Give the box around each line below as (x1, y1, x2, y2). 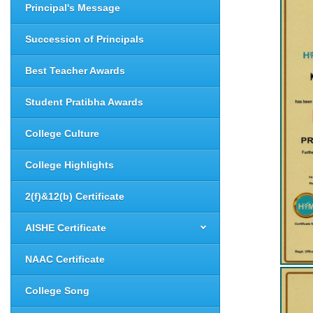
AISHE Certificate (25, 222, 106, 233)
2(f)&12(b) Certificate (25, 191, 124, 202)
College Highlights (25, 159, 114, 170)
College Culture (25, 128, 99, 139)
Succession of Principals (25, 34, 144, 45)
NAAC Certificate (25, 254, 105, 265)
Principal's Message (25, 2, 120, 13)
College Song (25, 285, 89, 296)
